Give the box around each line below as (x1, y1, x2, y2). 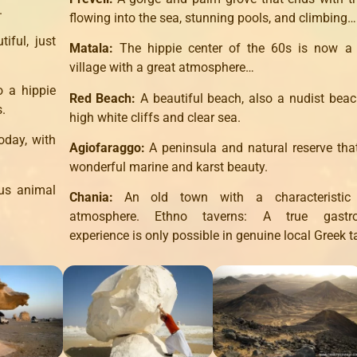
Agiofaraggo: (69, 140, 149, 156)
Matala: (69, 41, 120, 57)
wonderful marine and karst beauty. (69, 159, 268, 175)
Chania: (69, 190, 124, 206)
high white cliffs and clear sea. (69, 109, 241, 125)
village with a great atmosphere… (69, 60, 254, 76)
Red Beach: (69, 90, 140, 106)
